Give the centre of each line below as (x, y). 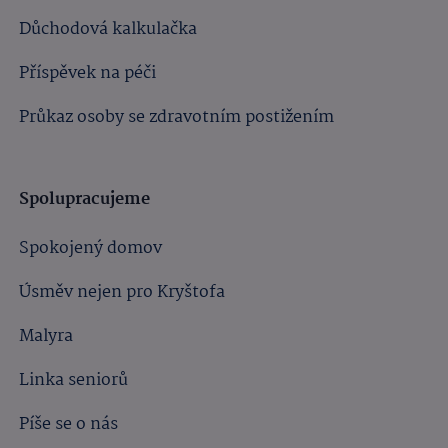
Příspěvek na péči (88, 73)
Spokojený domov (91, 248)
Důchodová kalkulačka (108, 29)
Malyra (46, 336)
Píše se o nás (69, 424)
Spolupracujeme (87, 199)
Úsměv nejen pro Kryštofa (122, 292)
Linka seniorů (74, 380)
